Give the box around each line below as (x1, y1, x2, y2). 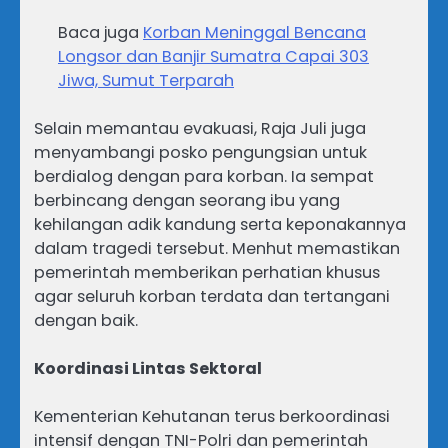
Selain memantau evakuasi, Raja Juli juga (34, 117, 366, 141)
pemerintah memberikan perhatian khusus (34, 261, 380, 285)
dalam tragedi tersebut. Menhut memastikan (34, 237, 400, 261)
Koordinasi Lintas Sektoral (34, 357, 262, 381)
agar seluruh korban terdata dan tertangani (34, 285, 390, 309)
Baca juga (58, 21, 143, 45)
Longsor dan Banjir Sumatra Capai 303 (58, 45, 369, 69)
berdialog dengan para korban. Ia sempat (34, 165, 374, 189)
